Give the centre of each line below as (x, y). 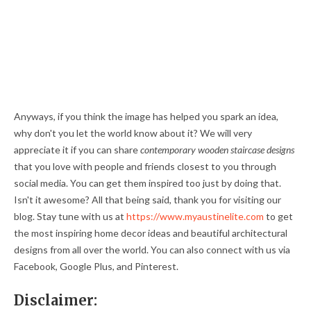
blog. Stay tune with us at (70, 216)
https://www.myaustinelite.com (195, 216)
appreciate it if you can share (77, 149)
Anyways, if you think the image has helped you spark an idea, (146, 116)
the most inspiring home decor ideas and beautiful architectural (151, 233)
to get (278, 216)
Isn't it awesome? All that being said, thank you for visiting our (148, 199)
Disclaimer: (56, 300)
